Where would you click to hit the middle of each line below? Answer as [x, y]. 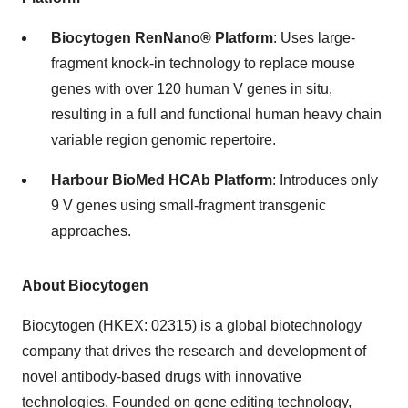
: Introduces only [325, 180]
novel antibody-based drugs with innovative [162, 377]
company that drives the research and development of [194, 351]
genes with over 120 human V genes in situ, [192, 89]
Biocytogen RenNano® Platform [162, 38]
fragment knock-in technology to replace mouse [203, 63]
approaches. [91, 231]
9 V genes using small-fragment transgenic [189, 205]
